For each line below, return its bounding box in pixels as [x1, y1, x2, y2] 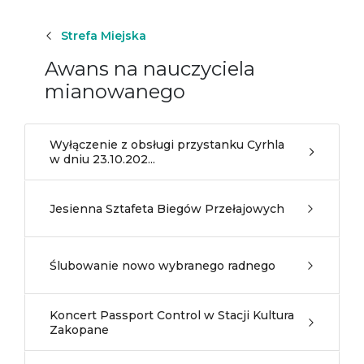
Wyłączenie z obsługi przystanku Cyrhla [50, 137, 284, 152]
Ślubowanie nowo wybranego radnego [50, 258, 275, 273]
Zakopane [50, 323, 109, 337]
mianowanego [45, 80, 185, 103]
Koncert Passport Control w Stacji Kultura [50, 308, 294, 323]
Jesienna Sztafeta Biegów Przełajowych [50, 201, 284, 216]
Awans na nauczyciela [45, 57, 255, 80]
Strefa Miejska [61, 28, 146, 43]
